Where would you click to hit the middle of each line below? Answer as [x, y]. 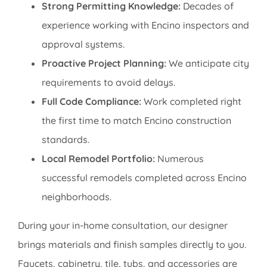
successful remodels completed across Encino [144, 178]
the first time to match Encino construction [136, 121]
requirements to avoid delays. [108, 83]
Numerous [179, 159]
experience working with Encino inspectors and [145, 25]
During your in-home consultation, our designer [122, 226]
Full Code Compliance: [91, 102]
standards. [65, 140]
